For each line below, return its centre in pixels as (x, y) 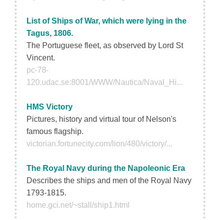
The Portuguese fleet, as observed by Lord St (105, 45)
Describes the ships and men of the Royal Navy (109, 180)
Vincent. (41, 58)
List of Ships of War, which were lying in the (107, 21)
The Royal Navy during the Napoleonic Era (106, 168)
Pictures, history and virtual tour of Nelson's (101, 119)
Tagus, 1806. (50, 33)
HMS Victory (50, 107)
